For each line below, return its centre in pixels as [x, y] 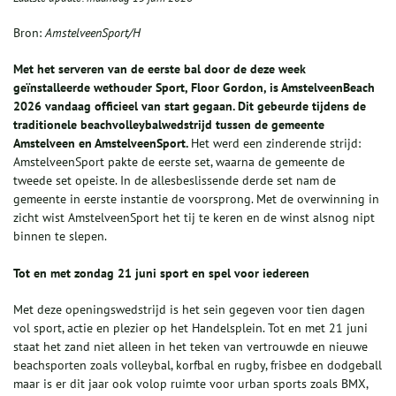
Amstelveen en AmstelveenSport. [102, 144]
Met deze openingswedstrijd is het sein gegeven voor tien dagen [189, 310]
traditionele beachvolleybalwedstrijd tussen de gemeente [169, 125]
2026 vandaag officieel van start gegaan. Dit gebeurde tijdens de [190, 107]
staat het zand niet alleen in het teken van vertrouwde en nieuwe [190, 347]
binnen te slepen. [60, 236]
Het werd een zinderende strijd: [276, 144]
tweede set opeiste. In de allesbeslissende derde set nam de [175, 181]
